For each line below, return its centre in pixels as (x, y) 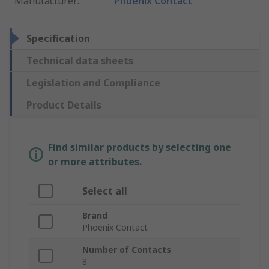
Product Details (64, 105)
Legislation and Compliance (93, 83)
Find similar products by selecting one (140, 147)
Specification (58, 39)
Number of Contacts (127, 250)
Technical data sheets (80, 61)
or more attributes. (95, 162)
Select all (105, 191)
